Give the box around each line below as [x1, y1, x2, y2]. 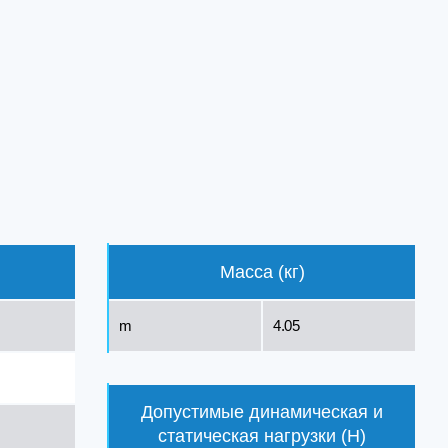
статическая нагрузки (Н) [158, 426, 367, 446]
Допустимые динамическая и [141, 402, 384, 422]
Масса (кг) [219, 262, 305, 282]
